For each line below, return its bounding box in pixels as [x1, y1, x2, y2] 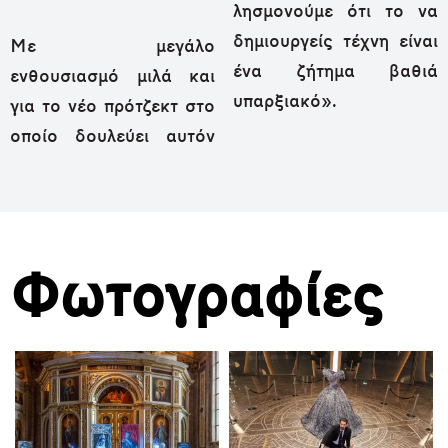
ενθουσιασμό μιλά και [10, 67, 215, 87]
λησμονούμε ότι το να [233, 2, 438, 22]
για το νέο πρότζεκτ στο [10, 97, 215, 117]
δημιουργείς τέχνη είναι [233, 32, 438, 52]
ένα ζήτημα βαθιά [233, 62, 438, 82]
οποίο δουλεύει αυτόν [10, 127, 215, 147]
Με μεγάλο [10, 37, 215, 57]
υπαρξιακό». [233, 92, 337, 112]
